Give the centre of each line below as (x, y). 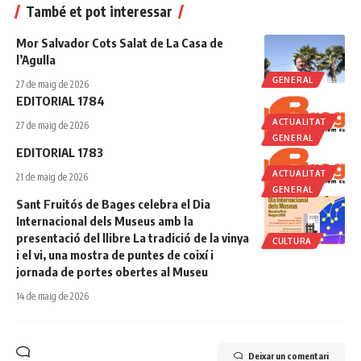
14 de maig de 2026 (52, 297)
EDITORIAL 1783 (60, 153)
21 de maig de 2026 (52, 177)
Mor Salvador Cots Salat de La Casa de (120, 43)
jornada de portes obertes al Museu (112, 272)
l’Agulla (36, 60)
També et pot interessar (99, 12)
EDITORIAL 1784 (60, 101)
